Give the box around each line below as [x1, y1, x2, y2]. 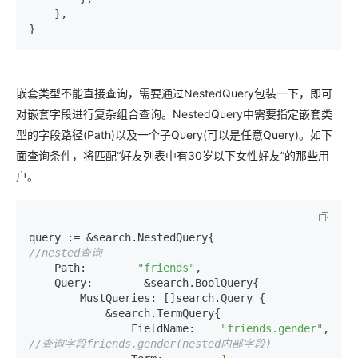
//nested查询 [29, 245, 102, 259]
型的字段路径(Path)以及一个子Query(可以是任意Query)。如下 [16, 127, 332, 141]
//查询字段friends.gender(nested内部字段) [29, 336, 272, 350]
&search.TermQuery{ [29, 306, 105, 320]
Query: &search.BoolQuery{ [29, 276, 54, 289]
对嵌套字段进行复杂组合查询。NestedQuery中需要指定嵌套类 [16, 106, 332, 121]
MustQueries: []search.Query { [29, 291, 80, 304]
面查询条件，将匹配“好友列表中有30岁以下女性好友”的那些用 [16, 148, 329, 162]
